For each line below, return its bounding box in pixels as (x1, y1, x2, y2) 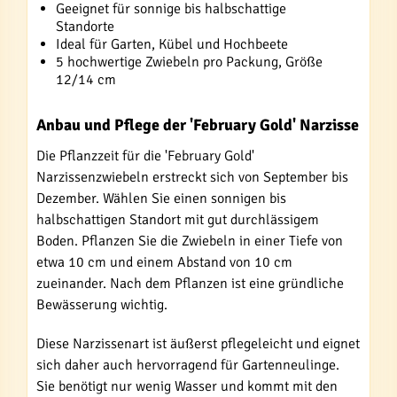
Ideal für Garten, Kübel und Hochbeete (56, 35, 288, 53)
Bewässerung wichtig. (36, 296, 167, 314)
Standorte (56, 18, 114, 35)
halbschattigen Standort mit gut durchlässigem (36, 211, 319, 229)
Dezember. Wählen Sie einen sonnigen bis (36, 190, 286, 207)
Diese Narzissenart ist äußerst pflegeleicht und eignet (36, 335, 360, 353)
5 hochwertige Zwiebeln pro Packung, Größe (56, 53, 323, 71)
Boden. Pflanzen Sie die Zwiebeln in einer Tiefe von (36, 232, 343, 250)
